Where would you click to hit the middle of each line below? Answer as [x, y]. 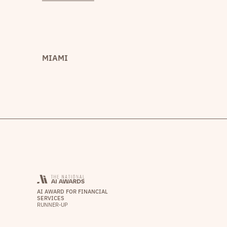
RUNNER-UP [52, 204]
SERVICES [50, 198]
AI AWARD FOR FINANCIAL [72, 191]
